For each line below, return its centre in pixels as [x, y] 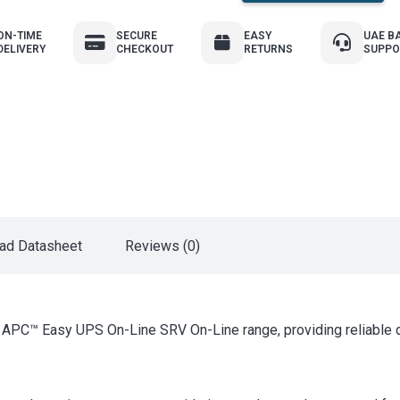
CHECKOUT [145, 49]
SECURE [137, 35]
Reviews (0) [162, 246]
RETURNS [268, 49]
